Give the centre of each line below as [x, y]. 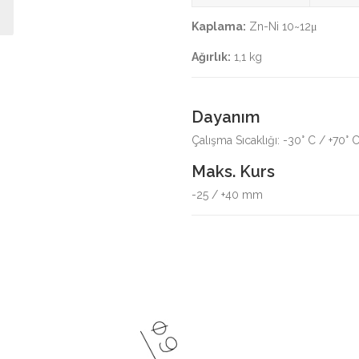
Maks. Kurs [233, 171]
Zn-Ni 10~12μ [282, 26]
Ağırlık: [211, 57]
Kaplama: [219, 26]
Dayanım [226, 117]
